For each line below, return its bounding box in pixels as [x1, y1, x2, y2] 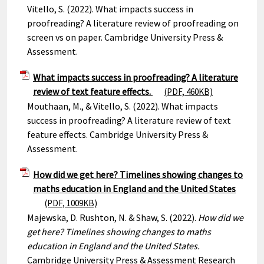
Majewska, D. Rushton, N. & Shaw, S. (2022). [27, 212, 198, 223]
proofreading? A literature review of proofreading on [27, 17, 239, 29]
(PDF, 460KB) [164, 86, 213, 97]
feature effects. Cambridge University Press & [27, 128, 208, 140]
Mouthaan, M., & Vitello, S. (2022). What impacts [27, 100, 218, 112]
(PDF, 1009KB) [45, 197, 97, 209]
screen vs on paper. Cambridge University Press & [27, 31, 223, 43]
